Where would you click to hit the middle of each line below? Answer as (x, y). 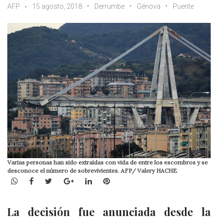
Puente (183, 6)
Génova (149, 6)
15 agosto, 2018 (57, 6)
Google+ (89, 181)
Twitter (66, 181)
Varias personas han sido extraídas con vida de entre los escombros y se (108, 163)
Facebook (51, 181)
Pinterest (127, 181)
